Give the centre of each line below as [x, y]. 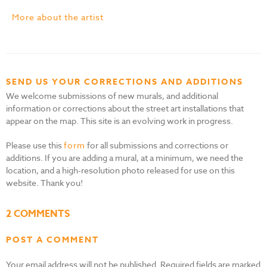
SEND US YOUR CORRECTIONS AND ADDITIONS [125, 82]
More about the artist [58, 17]
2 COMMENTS [38, 214]
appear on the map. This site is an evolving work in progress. [119, 120]
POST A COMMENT [52, 240]
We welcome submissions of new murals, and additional [112, 95]
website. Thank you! [44, 182]
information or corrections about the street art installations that [125, 108]
